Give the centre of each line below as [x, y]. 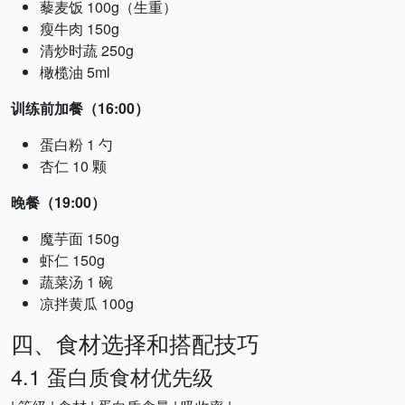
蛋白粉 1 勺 [76, 144]
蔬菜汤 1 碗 [76, 282]
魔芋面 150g [80, 238]
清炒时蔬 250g [87, 50]
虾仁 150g [72, 260]
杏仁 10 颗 [73, 166]
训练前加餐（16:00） [80, 108]
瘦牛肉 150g [80, 28]
